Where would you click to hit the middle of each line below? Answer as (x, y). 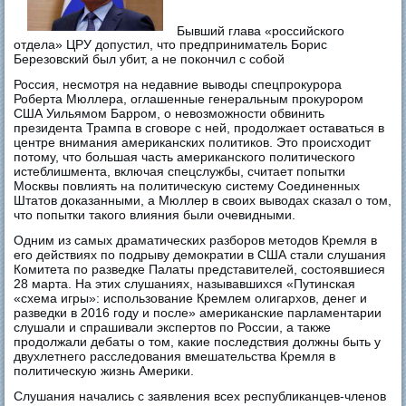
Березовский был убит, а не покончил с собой (150, 59)
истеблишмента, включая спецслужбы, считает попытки (180, 172)
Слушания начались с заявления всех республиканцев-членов (200, 396)
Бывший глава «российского (261, 30)
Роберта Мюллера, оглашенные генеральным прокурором (189, 99)
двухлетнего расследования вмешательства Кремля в (175, 357)
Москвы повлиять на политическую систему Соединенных (187, 186)
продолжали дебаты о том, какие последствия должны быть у (198, 342)
